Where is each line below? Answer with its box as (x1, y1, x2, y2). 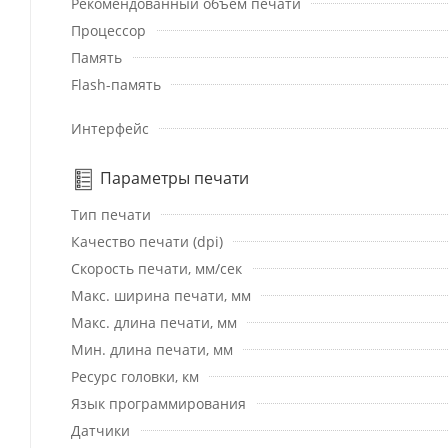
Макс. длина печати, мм (71, 313, 237, 333)
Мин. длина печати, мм (71, 340, 233, 360)
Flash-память (71, 75, 161, 95)
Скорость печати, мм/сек (71, 259, 242, 279)
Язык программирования (71, 394, 246, 414)
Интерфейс (71, 119, 149, 139)
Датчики (71, 421, 130, 441)
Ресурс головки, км (71, 367, 199, 387)
